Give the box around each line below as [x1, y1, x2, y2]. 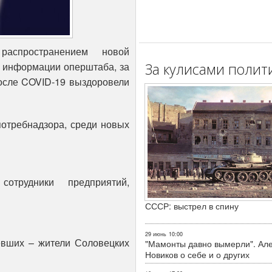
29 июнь [145, 229, 166, 238]
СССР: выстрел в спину [145, 199, 239, 212]
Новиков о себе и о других [145, 248, 250, 260]
